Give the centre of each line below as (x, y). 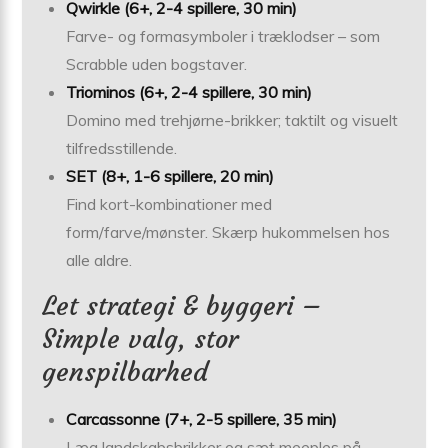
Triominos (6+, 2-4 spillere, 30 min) (189, 91)
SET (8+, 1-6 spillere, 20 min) (170, 175)
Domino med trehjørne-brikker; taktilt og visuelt (232, 119)
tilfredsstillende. (122, 147)
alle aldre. (99, 259)
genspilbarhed (125, 371)
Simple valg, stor (140, 338)
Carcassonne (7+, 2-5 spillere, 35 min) (202, 418)
